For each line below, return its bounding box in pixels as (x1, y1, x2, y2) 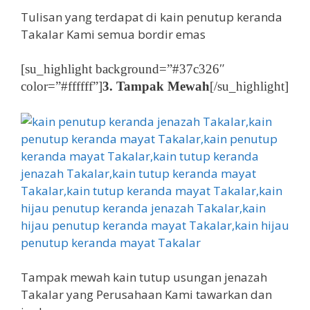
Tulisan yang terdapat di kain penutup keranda (21, 8, 282, 25)
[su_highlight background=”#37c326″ (21, 62, 225, 76)
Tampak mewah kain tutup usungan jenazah (21, 269, 267, 285)
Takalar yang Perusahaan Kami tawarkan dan (21, 286, 272, 302)
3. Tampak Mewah (102, 79, 210, 93)
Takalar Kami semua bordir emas (21, 26, 206, 42)
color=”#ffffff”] (21, 79, 102, 93)
